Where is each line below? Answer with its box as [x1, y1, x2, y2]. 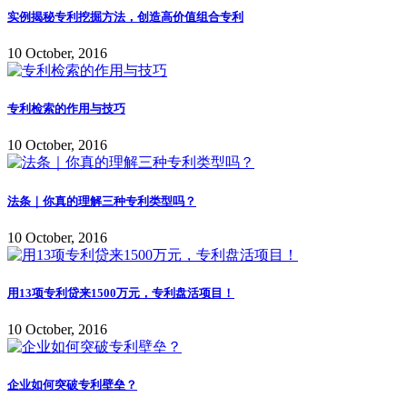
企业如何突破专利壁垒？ [7, 378, 137, 392]
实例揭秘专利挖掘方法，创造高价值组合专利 [7, 9, 243, 24]
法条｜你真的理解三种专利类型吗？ [7, 194, 196, 208]
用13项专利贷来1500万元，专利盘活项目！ [7, 286, 234, 300]
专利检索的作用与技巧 [7, 102, 125, 116]
